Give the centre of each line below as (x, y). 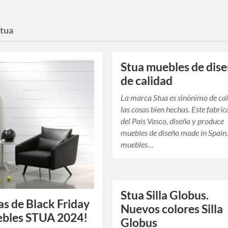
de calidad (147, 81)
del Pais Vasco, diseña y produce (173, 121)
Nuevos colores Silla (172, 209)
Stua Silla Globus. (165, 195)
